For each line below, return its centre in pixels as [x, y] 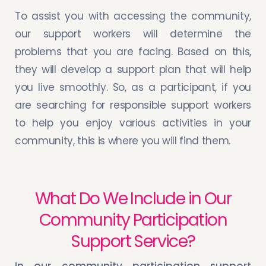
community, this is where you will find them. [123, 140]
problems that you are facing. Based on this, [133, 51]
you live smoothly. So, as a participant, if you [133, 87]
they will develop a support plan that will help [133, 69]
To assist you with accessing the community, [133, 16]
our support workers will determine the [133, 34]
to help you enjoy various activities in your [133, 123]
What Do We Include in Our [133, 198]
